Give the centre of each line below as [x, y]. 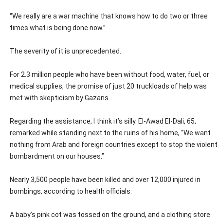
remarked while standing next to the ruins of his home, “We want [110, 133]
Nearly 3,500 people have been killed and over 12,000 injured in [105, 180]
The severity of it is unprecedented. [65, 51]
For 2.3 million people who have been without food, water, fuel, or [109, 75]
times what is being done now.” [58, 28]
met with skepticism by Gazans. [60, 98]
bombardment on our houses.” [57, 156]
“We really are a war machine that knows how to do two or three [109, 16]
